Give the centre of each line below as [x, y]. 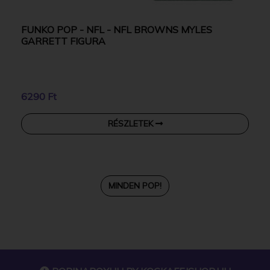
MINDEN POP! [135, 185]
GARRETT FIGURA [63, 41]
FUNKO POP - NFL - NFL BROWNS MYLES [117, 29]
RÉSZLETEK [131, 123]
